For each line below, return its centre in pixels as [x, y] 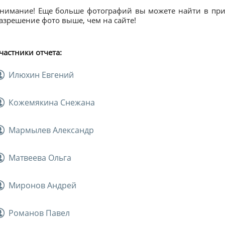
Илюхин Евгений [41, 75]
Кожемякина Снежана [52, 102]
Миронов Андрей [42, 185]
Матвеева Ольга [40, 157]
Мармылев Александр [51, 130]
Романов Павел [39, 213]
